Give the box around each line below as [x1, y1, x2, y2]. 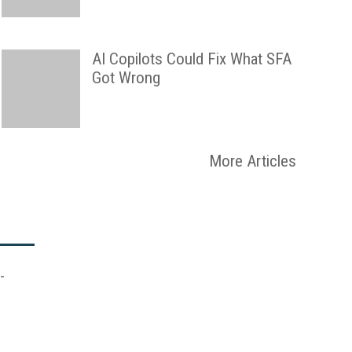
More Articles [209, 152, 296, 170]
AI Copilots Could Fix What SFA [92, 49, 291, 68]
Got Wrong [92, 68, 160, 87]
